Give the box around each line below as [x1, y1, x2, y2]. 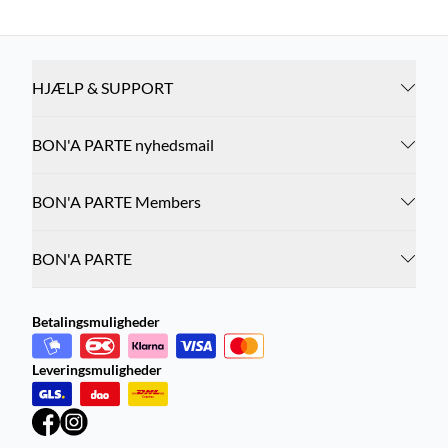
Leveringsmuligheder [32, 361, 162, 378]
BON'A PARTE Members [32, 192, 201, 211]
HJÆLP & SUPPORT [32, 78, 173, 97]
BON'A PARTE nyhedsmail [32, 135, 214, 154]
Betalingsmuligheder [32, 313, 160, 330]
